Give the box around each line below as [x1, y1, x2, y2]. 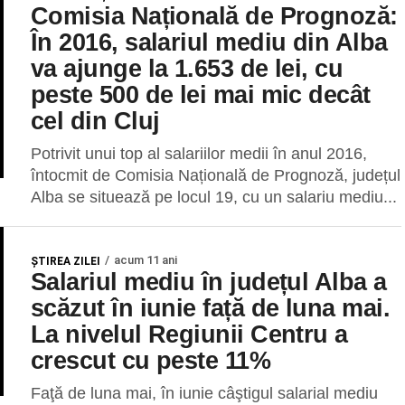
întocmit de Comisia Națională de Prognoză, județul [31, 166, 400, 184]
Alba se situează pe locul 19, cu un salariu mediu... [31, 188, 397, 206]
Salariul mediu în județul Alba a [31, 268, 387, 296]
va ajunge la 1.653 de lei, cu [31, 54, 344, 82]
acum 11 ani [114, 253, 177, 267]
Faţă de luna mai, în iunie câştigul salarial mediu [31, 384, 378, 402]
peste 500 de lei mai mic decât [31, 80, 371, 108]
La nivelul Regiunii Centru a [31, 320, 348, 348]
